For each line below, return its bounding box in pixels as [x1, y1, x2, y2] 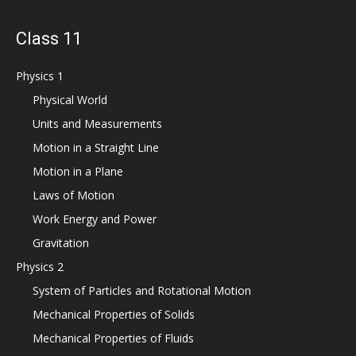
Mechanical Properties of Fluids [33, 331, 194, 346]
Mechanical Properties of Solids [33, 307, 195, 322]
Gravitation [33, 235, 89, 250]
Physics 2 [16, 259, 64, 274]
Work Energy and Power [33, 211, 157, 226]
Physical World [33, 92, 107, 107]
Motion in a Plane [33, 164, 123, 179]
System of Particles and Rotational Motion [33, 283, 251, 298]
